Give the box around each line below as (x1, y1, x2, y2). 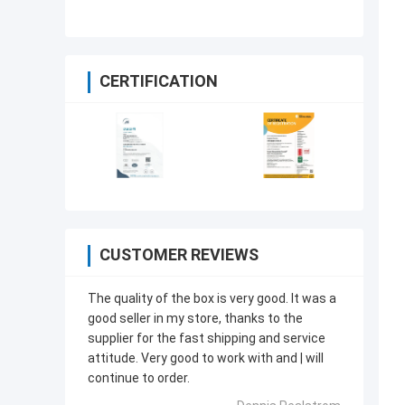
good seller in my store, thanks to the (88, 311, 303, 326)
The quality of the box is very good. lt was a (88, 291, 336, 306)
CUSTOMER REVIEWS (99, 245, 259, 265)
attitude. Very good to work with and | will (88, 351, 324, 366)
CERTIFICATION (99, 71, 218, 91)
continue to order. (88, 371, 190, 386)
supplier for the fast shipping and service (88, 331, 325, 346)
